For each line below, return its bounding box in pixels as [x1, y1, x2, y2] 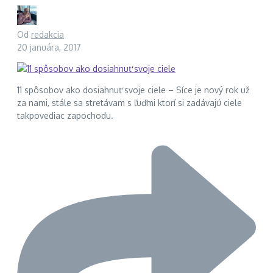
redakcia [31, 29, 64, 40]
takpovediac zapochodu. [17, 110, 113, 121]
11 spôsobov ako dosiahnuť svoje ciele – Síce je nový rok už [17, 85, 249, 96]
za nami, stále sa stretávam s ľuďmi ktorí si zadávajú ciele [17, 97, 242, 108]
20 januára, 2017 [17, 42, 81, 53]
